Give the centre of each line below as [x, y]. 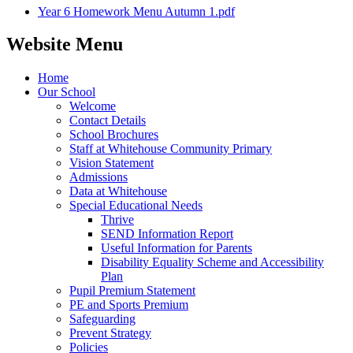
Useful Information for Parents [176, 248]
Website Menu [65, 45]
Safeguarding [102, 319]
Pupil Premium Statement [132, 291]
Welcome [93, 106]
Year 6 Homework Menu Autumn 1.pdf [136, 11]
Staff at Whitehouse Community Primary [171, 149]
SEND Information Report [167, 234]
